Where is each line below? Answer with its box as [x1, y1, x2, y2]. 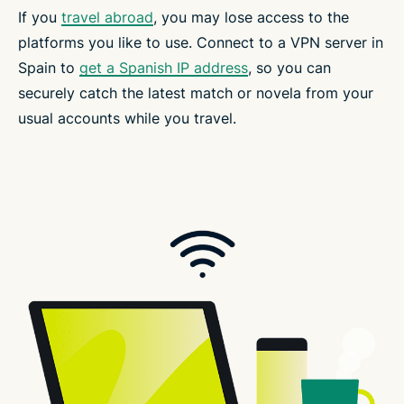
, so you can [248, 58, 331, 77]
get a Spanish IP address [79, 58, 248, 77]
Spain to [18, 58, 79, 77]
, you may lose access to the [153, 7, 349, 26]
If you [18, 7, 61, 26]
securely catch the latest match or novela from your [18, 83, 373, 102]
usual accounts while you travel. [18, 108, 236, 127]
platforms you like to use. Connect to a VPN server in [18, 32, 383, 51]
